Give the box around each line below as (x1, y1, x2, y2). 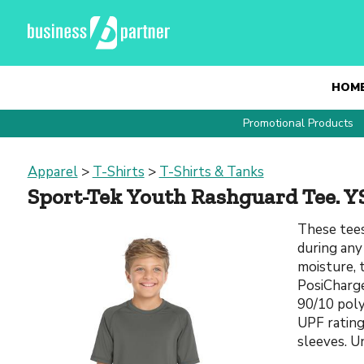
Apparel (27, 162, 78, 181)
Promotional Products (243, 115, 353, 131)
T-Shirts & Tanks (158, 162, 264, 181)
